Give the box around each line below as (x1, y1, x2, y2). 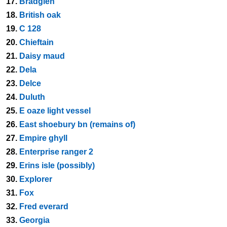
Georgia (19, 216, 50, 224)
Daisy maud (19, 52, 65, 60)
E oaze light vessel (19, 106, 91, 115)
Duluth (19, 93, 45, 101)
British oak (19, 11, 61, 19)
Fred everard (19, 202, 68, 211)
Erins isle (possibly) (19, 161, 95, 170)
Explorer (19, 175, 52, 183)
